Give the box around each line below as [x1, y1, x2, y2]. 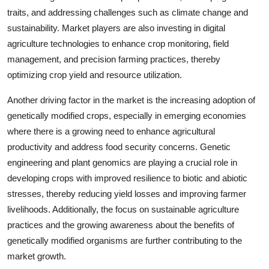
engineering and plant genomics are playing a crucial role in [7, 157, 237, 168]
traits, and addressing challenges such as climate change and [7, 7, 248, 18]
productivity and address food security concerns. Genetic [7, 142, 231, 153]
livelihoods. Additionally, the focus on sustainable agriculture [7, 204, 239, 215]
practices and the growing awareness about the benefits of [7, 220, 234, 231]
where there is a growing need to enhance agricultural [7, 126, 215, 137]
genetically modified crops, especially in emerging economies [7, 110, 246, 121]
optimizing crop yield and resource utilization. [7, 70, 182, 80]
